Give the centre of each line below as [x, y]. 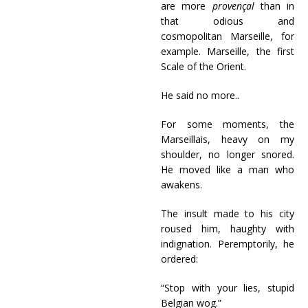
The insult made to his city [228, 213]
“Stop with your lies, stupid [228, 288]
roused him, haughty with [228, 229]
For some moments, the [228, 124]
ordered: [179, 259]
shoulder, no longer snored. [228, 154]
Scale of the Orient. [203, 66]
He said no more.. [200, 95]
